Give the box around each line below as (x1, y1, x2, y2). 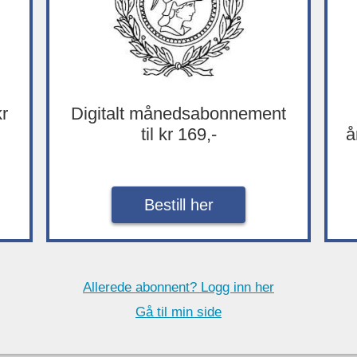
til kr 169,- (140, 124, 217, 145)
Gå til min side (135, 304, 222, 320)
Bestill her (143, 196, 214, 214)
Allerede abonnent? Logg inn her (83, 279, 274, 295)
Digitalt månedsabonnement (71, 104, 286, 124)
